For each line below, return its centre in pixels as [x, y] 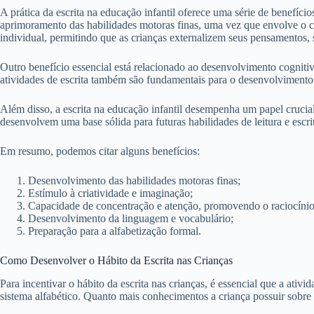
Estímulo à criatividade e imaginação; [110, 193]
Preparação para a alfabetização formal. [115, 231]
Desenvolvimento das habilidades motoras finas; [134, 180]
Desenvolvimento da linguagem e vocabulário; [131, 218]
